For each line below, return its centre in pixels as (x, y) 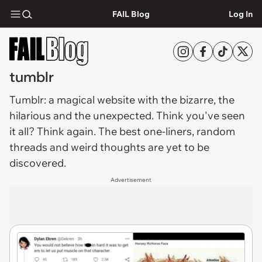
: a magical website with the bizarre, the (139, 100)
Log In (241, 14)
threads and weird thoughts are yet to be (109, 147)
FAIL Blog (131, 14)
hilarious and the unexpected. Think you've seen (127, 116)
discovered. (39, 163)
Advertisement (131, 180)
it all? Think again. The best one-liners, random (122, 131)
